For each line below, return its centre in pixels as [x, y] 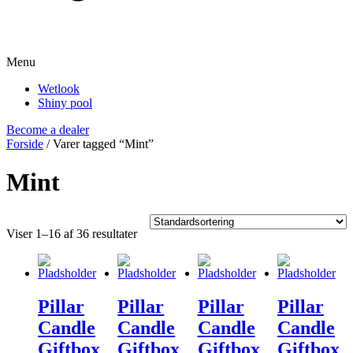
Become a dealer [48, 130]
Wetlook [59, 89]
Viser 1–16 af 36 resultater [72, 233]
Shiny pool [65, 103]
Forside [25, 144]
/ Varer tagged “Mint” [98, 144]
